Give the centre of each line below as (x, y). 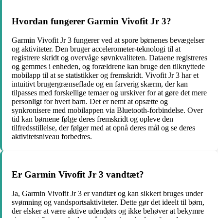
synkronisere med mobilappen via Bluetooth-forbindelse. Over (107, 110)
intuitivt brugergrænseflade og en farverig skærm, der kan (100, 84)
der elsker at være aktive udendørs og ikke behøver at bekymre (108, 211)
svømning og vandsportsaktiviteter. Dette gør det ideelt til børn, (108, 202)
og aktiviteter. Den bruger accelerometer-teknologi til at (96, 49)
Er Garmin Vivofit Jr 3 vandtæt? (78, 175)
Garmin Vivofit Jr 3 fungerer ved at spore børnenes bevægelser (108, 40)
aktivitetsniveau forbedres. (52, 136)
